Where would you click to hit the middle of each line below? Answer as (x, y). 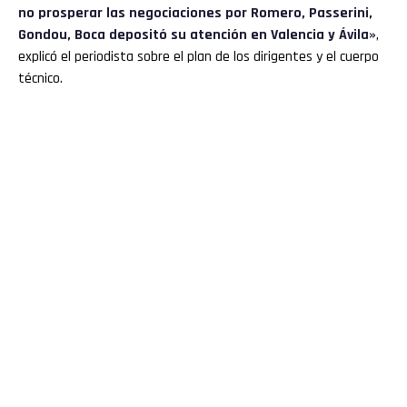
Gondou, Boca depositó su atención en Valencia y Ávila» (197, 35)
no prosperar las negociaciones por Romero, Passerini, (195, 14)
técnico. (40, 79)
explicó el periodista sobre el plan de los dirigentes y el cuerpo (199, 57)
